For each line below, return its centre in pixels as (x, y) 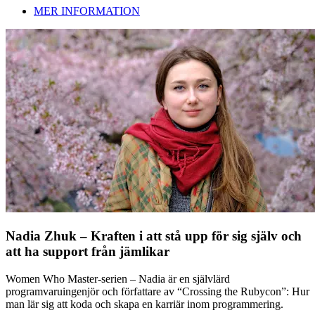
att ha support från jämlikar (88, 251)
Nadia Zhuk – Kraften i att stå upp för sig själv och (154, 236)
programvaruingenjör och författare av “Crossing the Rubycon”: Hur (157, 291)
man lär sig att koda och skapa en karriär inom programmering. (144, 304)
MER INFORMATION (87, 11)
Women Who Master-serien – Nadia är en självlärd (118, 278)
